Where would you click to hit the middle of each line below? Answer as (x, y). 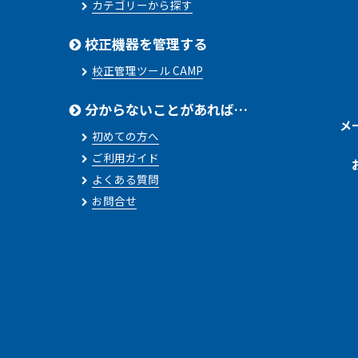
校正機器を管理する (144, 44)
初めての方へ (125, 136)
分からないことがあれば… (165, 109)
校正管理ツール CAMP (147, 71)
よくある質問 (125, 179)
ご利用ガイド (125, 158)
